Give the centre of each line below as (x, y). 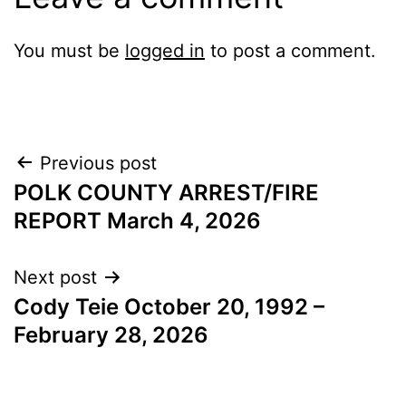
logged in (165, 50)
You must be (69, 50)
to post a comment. (290, 50)
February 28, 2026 (111, 334)
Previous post (98, 163)
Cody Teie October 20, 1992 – (169, 306)
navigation (92, 209)
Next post (55, 277)
